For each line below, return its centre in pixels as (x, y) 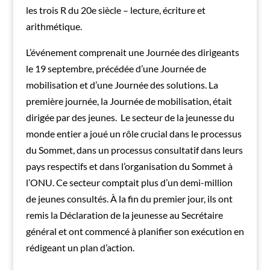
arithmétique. (54, 27)
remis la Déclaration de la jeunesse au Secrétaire (124, 215)
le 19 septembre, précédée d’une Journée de (116, 69)
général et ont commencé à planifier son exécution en (135, 231)
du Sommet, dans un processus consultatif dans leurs (134, 150)
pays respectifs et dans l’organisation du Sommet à (129, 166)
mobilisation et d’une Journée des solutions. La (122, 85)
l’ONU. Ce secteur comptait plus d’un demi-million (129, 183)
